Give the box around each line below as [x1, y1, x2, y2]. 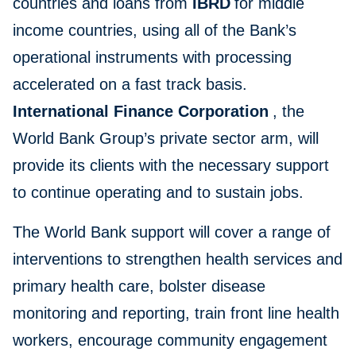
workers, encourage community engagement [13, 331, 327, 350]
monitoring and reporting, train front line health [13, 304, 339, 323]
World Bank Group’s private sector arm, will [13, 130, 319, 148]
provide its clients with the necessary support [13, 157, 329, 175]
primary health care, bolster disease [13, 277, 265, 296]
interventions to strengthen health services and [13, 250, 342, 269]
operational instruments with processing [13, 48, 292, 67]
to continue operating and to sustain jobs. [13, 184, 313, 202]
